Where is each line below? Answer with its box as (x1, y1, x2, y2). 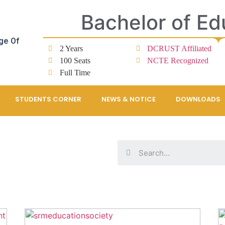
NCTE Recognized (147, 56, 209, 65)
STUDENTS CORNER (15, 94, 81, 104)
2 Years (59, 44, 83, 53)
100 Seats (59, 56, 90, 65)
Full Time (59, 68, 90, 77)
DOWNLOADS (175, 94, 220, 104)
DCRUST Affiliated (147, 44, 212, 53)
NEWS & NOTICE (101, 94, 156, 104)
